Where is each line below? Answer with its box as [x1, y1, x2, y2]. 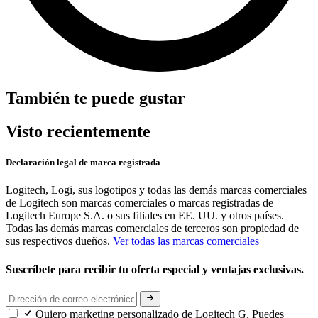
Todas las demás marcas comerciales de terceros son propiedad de [6, 222, 299, 235]
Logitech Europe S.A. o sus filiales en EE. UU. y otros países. [6, 209, 284, 222]
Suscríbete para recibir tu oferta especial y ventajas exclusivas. [6, 263, 307, 275]
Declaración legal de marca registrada [6, 157, 160, 168]
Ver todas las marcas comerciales [113, 235, 259, 248]
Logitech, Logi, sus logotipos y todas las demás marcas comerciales [6, 184, 307, 197]
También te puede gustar [6, 89, 185, 108]
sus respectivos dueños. [6, 235, 113, 248]
